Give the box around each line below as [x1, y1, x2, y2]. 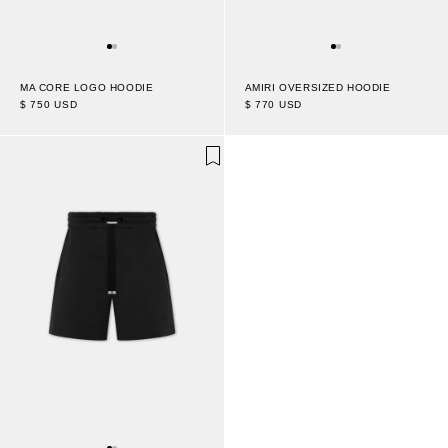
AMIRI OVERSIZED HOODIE [244, 82, 391, 94]
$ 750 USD [20, 99, 78, 111]
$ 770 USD [244, 99, 302, 111]
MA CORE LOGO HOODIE [20, 82, 154, 94]
